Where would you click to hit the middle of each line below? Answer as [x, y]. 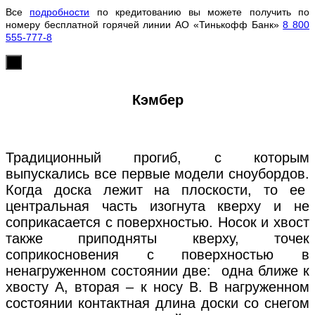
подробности [60, 12]
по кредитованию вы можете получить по [200, 12]
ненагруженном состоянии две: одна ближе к [157, 270]
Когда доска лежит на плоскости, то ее [157, 189]
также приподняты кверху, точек [157, 238]
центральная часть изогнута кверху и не [157, 206]
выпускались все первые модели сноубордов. [157, 173]
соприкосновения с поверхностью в [157, 254]
